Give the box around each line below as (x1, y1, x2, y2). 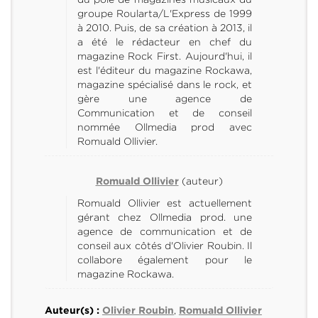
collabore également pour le (77, 253, 253, 265)
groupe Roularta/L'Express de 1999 (77, 7, 253, 19)
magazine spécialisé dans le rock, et (77, 78, 253, 90)
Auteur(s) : (44, 306, 99, 315)
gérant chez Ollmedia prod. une (77, 211, 253, 223)
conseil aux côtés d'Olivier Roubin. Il (77, 239, 253, 251)
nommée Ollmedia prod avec (77, 121, 253, 133)
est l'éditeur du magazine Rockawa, (77, 64, 253, 76)
